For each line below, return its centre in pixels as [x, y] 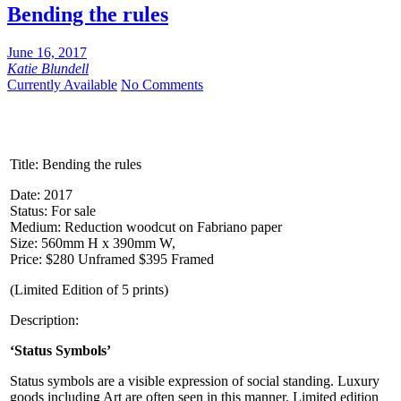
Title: [24, 165]
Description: [44, 320]
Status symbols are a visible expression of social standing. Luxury [195, 381]
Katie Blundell [48, 69]
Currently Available [62, 85]
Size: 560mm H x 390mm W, [94, 243]
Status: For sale [53, 211]
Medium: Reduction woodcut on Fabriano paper [146, 227]
